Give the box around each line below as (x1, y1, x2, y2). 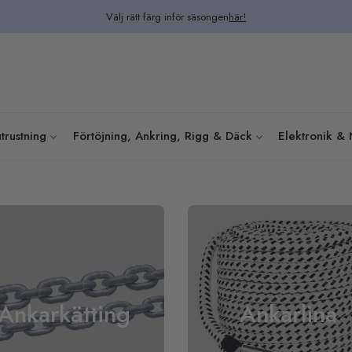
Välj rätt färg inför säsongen (106, 9, 229, 24)
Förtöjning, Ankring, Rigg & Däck (72, 127, 252, 145)
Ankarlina (239, 297, 337, 332)
